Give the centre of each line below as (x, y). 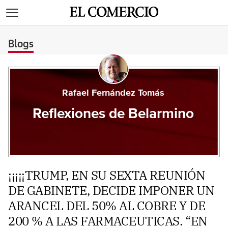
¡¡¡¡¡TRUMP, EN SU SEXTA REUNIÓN (107, 175)
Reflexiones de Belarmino (113, 114)
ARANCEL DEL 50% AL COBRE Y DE (107, 206)
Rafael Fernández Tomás (113, 93)
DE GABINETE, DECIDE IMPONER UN (111, 190)
